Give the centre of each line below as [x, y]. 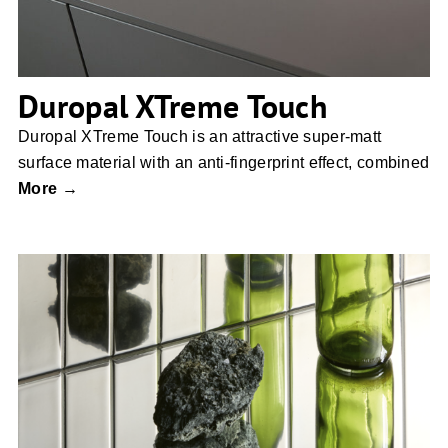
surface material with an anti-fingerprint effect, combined [224, 163]
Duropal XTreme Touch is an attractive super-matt [200, 137]
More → [48, 189]
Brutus [223, 395]
